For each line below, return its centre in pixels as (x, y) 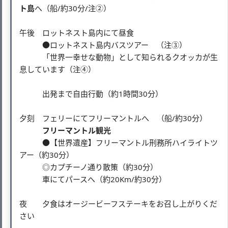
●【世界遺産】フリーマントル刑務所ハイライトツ (119, 142)
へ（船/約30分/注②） (73, 8)
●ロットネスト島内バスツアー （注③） (103, 45)
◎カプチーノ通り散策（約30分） (89, 167)
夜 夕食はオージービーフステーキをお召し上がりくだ (118, 203)
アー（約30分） (47, 154)
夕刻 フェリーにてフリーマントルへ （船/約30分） (113, 118)
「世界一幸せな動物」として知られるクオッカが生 (119, 57)
